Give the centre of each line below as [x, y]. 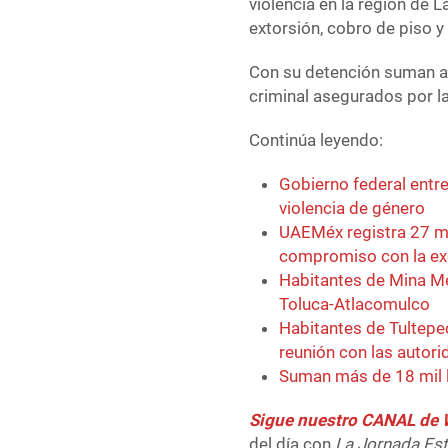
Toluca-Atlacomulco [355, 304]
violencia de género [352, 208]
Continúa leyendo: [316, 140]
